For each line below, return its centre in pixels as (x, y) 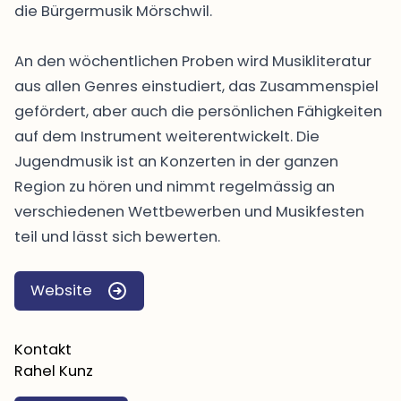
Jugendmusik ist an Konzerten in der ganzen (176, 161)
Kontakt (43, 349)
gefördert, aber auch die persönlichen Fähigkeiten (198, 111)
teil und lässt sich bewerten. (117, 236)
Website (61, 290)
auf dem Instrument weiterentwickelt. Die (167, 136)
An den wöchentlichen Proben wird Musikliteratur (193, 61)
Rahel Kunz (54, 371)
